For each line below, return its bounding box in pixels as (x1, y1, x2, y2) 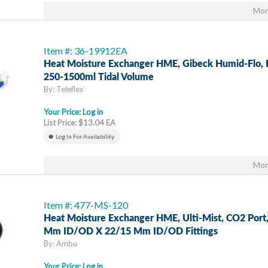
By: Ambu (44, 239, 77, 248)
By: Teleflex (44, 84, 84, 94)
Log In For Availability (56, 133, 114, 140)
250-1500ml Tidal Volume (44, 72, 154, 82)
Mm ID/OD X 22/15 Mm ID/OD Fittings (44, 227, 218, 236)
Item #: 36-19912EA (44, 45, 127, 56)
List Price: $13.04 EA (44, 118, 115, 127)
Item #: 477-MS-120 (44, 199, 128, 211)
